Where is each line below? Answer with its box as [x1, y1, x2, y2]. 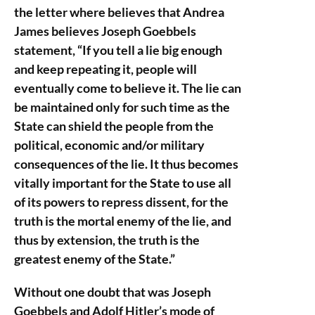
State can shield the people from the [14, 118, 214, 134]
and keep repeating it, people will [14, 61, 197, 77]
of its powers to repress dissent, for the [14, 194, 229, 210]
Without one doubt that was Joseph [14, 284, 211, 300]
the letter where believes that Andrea [14, 4, 224, 20]
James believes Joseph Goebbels [14, 23, 196, 39]
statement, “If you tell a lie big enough [14, 42, 222, 58]
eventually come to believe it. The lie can [14, 80, 241, 96]
